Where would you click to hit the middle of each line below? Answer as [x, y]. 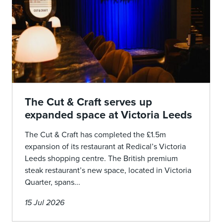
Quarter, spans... [53, 182]
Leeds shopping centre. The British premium [101, 159]
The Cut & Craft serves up [88, 102]
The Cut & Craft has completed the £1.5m [95, 135]
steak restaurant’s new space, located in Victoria [108, 170]
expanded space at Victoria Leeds [109, 115]
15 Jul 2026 [45, 203]
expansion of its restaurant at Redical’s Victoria [105, 147]
